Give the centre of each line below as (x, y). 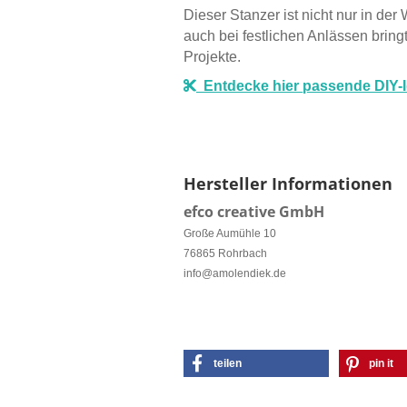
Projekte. (212, 57)
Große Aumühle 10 (230, 233)
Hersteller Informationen (288, 184)
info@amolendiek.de (235, 273)
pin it (382, 363)
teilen (228, 363)
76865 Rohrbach (225, 253)
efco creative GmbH (254, 212)
